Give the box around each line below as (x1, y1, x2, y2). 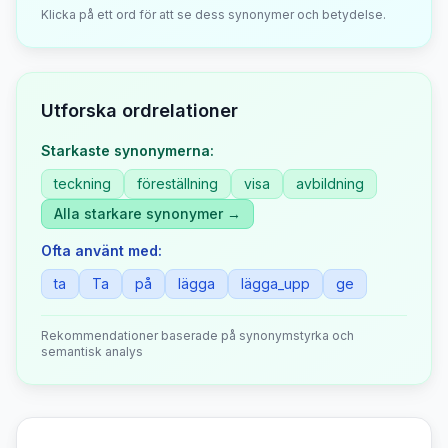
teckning (54, 175, 111, 192)
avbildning (296, 175, 364, 192)
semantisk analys (41, 344, 143, 359)
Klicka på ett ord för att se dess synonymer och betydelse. (41, 7, 386, 22)
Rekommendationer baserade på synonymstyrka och (41, 328, 354, 343)
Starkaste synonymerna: (41, 142, 214, 159)
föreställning (137, 175, 218, 192)
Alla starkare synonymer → (54, 205, 241, 222)
